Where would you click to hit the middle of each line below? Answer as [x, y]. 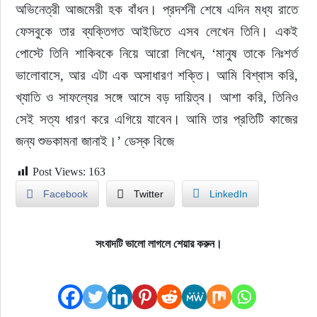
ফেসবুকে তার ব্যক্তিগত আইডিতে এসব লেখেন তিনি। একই [158, 31]
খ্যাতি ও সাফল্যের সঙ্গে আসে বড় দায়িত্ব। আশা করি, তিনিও [158, 97]
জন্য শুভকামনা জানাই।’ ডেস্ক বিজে [94, 141]
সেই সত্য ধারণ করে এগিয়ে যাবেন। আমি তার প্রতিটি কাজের [158, 119]
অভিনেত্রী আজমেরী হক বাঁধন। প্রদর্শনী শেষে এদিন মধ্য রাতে [158, 10]
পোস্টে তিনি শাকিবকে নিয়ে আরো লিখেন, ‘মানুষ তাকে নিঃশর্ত [158, 53]
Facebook [65, 194]
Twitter [148, 194]
